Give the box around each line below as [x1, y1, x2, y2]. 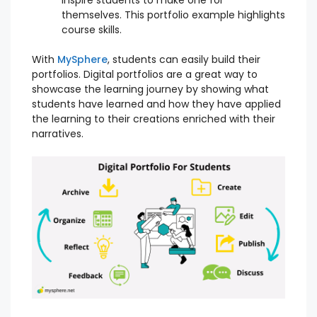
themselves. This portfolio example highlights [62, 7, 285, 22]
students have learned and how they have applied [32, 96, 281, 111]
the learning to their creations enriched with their [32, 111, 275, 126]
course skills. [62, 22, 122, 37]
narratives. [32, 126, 83, 141]
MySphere [57, 52, 108, 67]
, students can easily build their [108, 52, 260, 67]
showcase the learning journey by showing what [32, 81, 269, 96]
